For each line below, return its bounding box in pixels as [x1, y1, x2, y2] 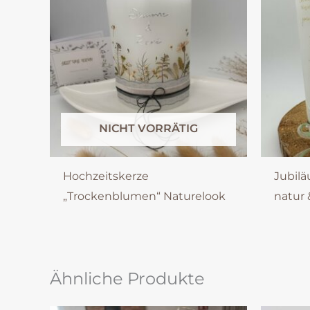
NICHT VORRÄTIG [99, 122, 198, 136]
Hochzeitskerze [63, 170, 149, 183]
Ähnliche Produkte [50, 268, 205, 289]
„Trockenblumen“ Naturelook [63, 190, 226, 203]
